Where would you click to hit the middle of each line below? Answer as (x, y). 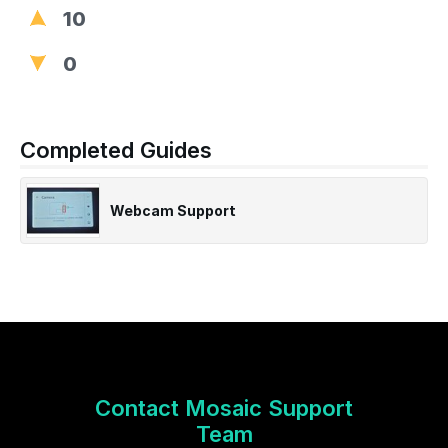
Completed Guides (116, 150)
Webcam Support (173, 210)
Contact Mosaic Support (224, 408)
